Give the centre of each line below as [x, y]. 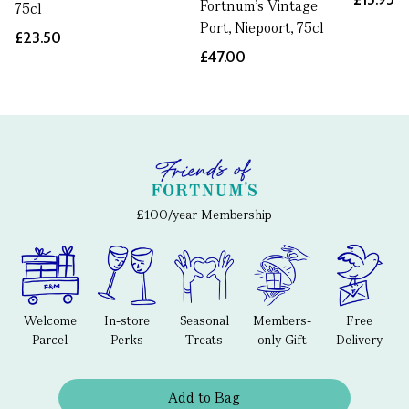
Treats [204, 339]
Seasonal [204, 320]
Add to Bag [204, 397]
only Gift [282, 339]
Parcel [50, 339]
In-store [127, 320]
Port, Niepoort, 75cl [262, 28]
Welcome [50, 320]
